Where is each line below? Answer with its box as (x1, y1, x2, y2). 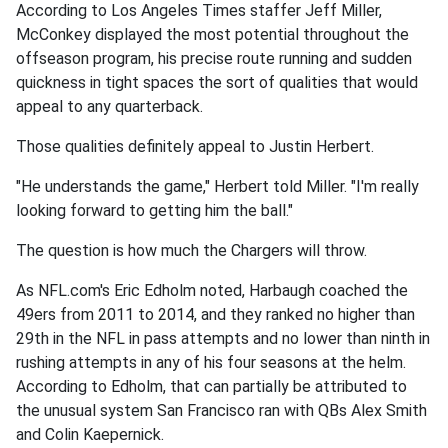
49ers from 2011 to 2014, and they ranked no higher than (16, 304, 415, 324)
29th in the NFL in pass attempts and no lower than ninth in (16, 328, 430, 348)
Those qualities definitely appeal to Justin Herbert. (16, 136, 374, 156)
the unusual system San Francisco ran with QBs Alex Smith (16, 400, 427, 420)
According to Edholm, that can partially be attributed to (16, 376, 407, 396)
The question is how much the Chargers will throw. (16, 240, 367, 260)
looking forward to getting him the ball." (16, 200, 297, 220)
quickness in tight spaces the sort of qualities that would (16, 72, 418, 92)
